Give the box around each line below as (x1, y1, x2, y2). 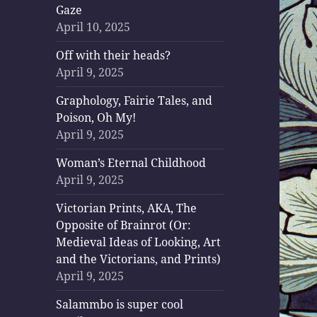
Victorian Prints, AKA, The (56, 200, 197, 217)
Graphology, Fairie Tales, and (56, 93, 213, 109)
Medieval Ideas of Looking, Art (56, 234, 221, 250)
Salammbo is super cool (56, 296, 184, 313)
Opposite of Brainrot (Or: (56, 217, 192, 234)
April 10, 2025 (56, 19, 131, 35)
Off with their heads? (56, 47, 171, 64)
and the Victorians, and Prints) (56, 251, 221, 267)
